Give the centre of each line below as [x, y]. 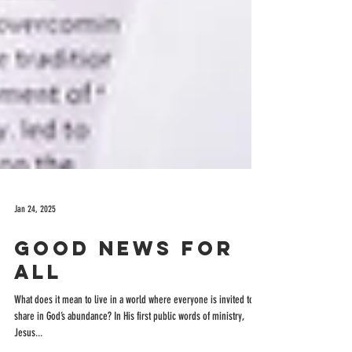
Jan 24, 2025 [35, 234]
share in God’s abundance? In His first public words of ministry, [129, 341]
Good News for [124, 273]
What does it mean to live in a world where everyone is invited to [134, 325]
